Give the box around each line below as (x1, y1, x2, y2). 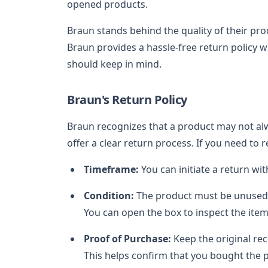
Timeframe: (84, 162, 139, 176)
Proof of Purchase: (84, 232, 171, 245)
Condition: (84, 188, 134, 202)
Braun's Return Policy (67, 91, 187, 108)
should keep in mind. (67, 57, 162, 71)
